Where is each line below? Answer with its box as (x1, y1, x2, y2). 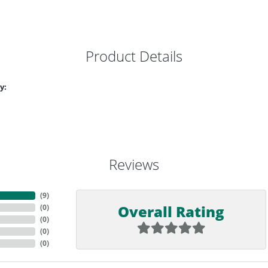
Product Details (86, 46, 182, 66)
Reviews (109, 154, 159, 175)
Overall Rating (118, 201, 224, 221)
